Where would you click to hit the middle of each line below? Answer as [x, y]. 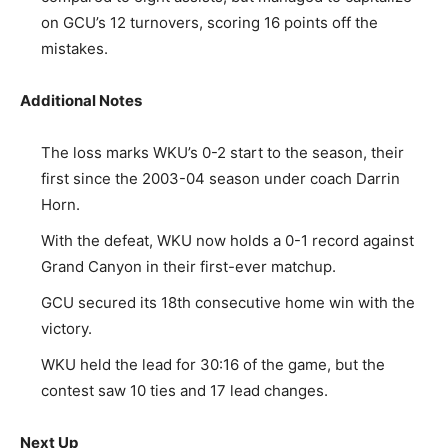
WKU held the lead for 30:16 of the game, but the [213, 364]
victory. [66, 328]
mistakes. [74, 48]
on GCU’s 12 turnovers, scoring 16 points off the [209, 22]
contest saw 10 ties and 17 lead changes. [184, 390]
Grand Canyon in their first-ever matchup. [188, 266]
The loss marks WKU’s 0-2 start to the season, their [222, 152]
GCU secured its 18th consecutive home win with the [228, 302]
